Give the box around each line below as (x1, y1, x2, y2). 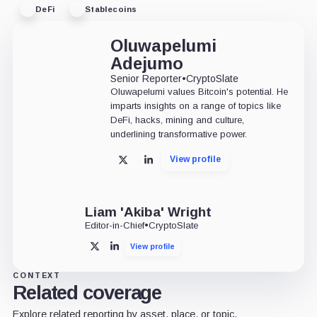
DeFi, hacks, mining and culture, (110, 115, 244, 126)
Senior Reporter (110, 73, 182, 85)
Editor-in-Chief (84, 220, 144, 231)
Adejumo (110, 54, 183, 74)
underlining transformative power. (110, 129, 247, 140)
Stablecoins (84, 4, 137, 13)
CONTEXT (12, 271, 62, 280)
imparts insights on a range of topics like (110, 100, 281, 112)
